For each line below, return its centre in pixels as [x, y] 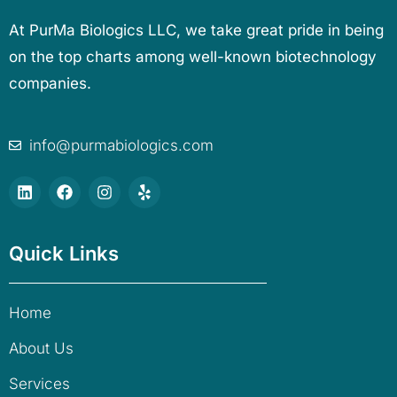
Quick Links [64, 254]
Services [39, 384]
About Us [41, 349]
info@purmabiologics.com [121, 146]
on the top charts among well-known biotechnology [193, 57]
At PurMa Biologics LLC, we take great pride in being [196, 31]
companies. [50, 84]
